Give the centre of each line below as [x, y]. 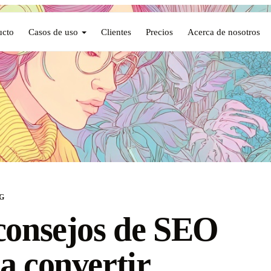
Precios [159, 31]
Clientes [116, 31]
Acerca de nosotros [224, 31]
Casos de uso [53, 31]
